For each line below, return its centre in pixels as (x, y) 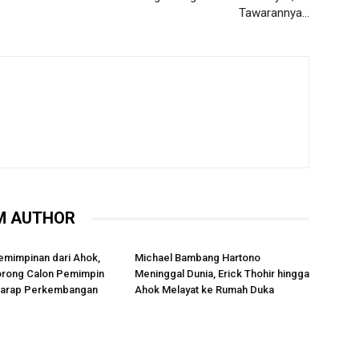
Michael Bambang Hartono (198, 258)
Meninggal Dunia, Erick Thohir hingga (222, 274)
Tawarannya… (274, 13)
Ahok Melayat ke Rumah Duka (204, 290)
